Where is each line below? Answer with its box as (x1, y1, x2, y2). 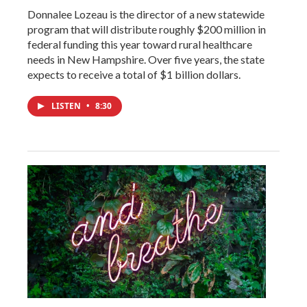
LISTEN (51, 99, 83, 112)
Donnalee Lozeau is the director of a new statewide (27, 7, 265, 21)
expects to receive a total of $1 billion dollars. (27, 67, 241, 81)
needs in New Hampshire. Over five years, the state (27, 52, 265, 66)
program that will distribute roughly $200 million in (27, 22, 266, 36)
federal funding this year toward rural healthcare (27, 37, 252, 51)
